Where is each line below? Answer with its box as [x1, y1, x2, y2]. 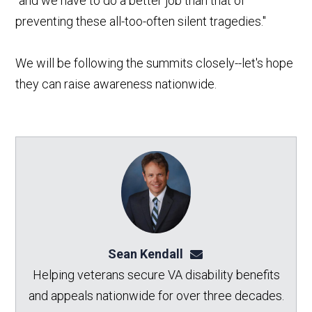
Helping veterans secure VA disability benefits [32, 267, 280, 283]
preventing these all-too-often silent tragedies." [15, 13, 270, 29]
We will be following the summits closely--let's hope [15, 55, 294, 70]
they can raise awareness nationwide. [15, 76, 217, 91]
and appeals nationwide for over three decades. [28, 288, 284, 304]
